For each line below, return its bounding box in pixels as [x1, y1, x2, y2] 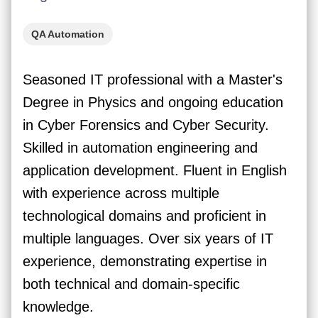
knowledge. [23, 299, 94, 314]
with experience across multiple [23, 185, 219, 201]
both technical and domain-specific [23, 276, 240, 292]
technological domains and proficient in [23, 208, 266, 224]
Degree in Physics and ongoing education [23, 94, 283, 110]
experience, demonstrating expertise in [23, 253, 267, 269]
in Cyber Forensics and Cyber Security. [23, 117, 269, 133]
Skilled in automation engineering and [23, 140, 258, 155]
